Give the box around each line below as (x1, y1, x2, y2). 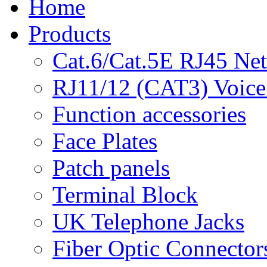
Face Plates (52, 128, 157, 154)
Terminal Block (52, 182, 198, 207)
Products (29, 21, 111, 46)
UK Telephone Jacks (52, 209, 244, 234)
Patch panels (52, 155, 170, 181)
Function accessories (52, 101, 246, 127)
